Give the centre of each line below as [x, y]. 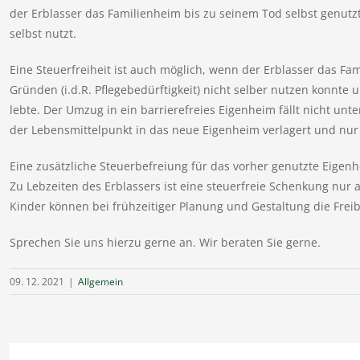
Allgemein [100, 282]
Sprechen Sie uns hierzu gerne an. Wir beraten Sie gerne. [165, 243]
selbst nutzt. [43, 34]
